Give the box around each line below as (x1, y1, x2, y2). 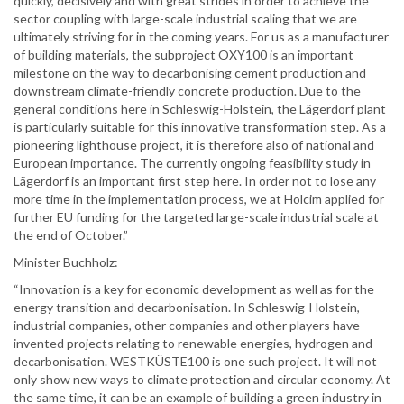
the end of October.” (14, 227, 128, 243)
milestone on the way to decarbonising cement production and (14, 65, 366, 81)
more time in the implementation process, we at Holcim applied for (14, 191, 384, 207)
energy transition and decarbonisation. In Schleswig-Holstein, (14, 299, 360, 316)
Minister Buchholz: (14, 254, 118, 271)
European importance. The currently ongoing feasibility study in (14, 155, 371, 171)
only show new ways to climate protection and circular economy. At (14, 372, 390, 388)
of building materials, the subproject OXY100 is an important (14, 47, 353, 63)
